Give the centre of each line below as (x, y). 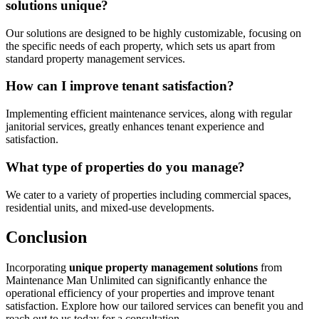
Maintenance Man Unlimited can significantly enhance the (136, 281)
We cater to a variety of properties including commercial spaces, (148, 194)
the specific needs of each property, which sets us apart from (140, 46)
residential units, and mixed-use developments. (110, 207)
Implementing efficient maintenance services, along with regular (149, 114)
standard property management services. (95, 58)
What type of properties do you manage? (125, 167)
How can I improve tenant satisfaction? (120, 86)
